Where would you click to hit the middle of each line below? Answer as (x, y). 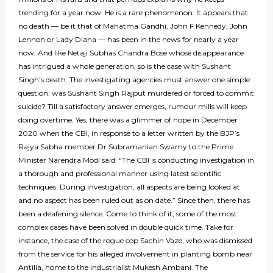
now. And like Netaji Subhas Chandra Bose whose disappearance (131, 53)
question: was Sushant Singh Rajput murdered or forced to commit (136, 93)
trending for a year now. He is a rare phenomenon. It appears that (133, 13)
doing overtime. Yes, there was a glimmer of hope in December (128, 120)
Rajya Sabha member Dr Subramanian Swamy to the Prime (126, 147)
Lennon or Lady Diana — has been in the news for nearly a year (129, 40)
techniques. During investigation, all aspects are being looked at (129, 187)
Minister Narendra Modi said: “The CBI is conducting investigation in (136, 160)
